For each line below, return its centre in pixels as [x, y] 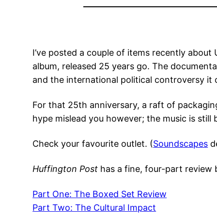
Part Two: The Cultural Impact [94, 208]
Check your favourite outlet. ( [93, 144]
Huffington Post [65, 169]
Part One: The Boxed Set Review [100, 194]
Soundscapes [181, 144]
